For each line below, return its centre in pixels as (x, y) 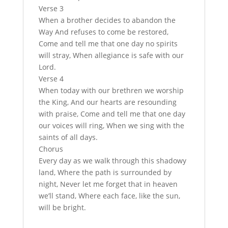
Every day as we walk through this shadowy (112, 160)
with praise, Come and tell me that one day (112, 113)
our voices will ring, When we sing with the (111, 125)
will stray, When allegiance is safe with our (111, 55)
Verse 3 (51, 8)
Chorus (51, 149)
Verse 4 (51, 78)
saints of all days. (68, 137)
